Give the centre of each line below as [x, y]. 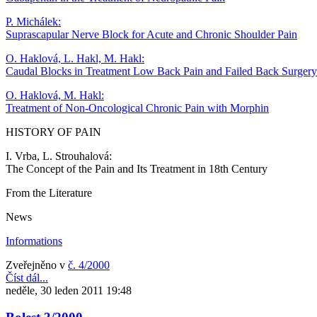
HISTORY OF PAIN [53, 132]
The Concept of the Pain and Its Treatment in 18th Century [137, 168]
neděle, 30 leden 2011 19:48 [69, 290]
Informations [34, 241]
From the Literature [49, 192]
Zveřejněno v [35, 265]
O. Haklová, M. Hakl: [55, 95]
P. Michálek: [33, 21]
